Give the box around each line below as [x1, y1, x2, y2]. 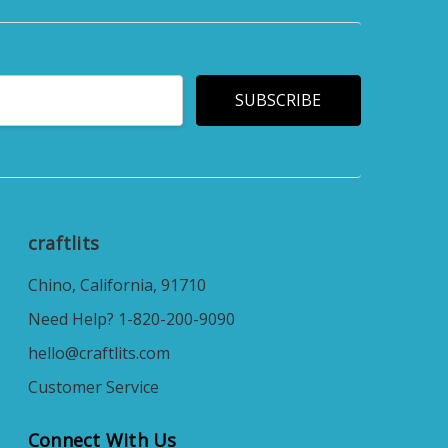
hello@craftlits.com [27, 342, 170, 365]
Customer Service [27, 376, 159, 399]
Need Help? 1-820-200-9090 [27, 308, 235, 331]
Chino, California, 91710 [27, 274, 206, 297]
